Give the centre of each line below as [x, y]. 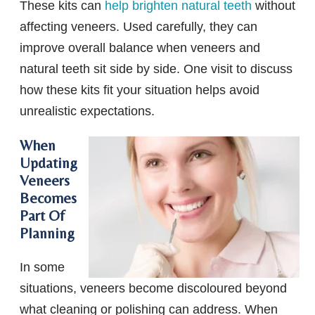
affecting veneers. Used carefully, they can [139, 26]
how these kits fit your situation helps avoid [140, 90]
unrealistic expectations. [87, 111]
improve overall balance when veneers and [140, 47]
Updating [49, 162]
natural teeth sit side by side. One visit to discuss [156, 69]
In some [42, 267]
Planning [47, 233]
